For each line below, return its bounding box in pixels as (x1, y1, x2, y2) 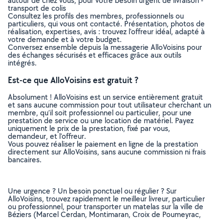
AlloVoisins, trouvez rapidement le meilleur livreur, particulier (8, 194, 205, 204)
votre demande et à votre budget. (8, 34, 122, 44)
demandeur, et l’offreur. (8, 131, 86, 141)
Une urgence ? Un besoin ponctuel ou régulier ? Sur (8, 186, 176, 196)
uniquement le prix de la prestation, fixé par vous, (8, 123, 170, 133)
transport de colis (8, 3, 66, 13)
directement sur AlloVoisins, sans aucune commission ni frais (8, 147, 206, 157)
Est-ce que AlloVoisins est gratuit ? (8, 74, 138, 86)
